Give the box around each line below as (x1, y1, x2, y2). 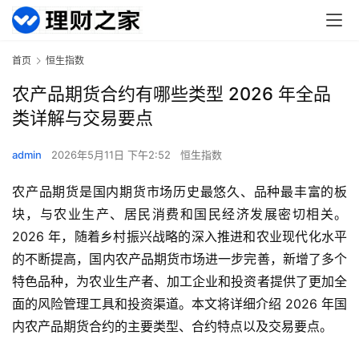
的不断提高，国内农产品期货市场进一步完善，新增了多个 (12, 251, 347, 268)
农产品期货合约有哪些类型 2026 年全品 (12, 83, 331, 105)
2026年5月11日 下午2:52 (51, 148, 174, 162)
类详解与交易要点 (12, 107, 153, 129)
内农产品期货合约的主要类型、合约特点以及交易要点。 (12, 318, 333, 335)
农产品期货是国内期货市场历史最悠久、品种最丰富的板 (12, 184, 347, 200)
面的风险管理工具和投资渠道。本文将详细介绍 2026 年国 (12, 296, 347, 313)
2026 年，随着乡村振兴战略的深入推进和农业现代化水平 (12, 228, 347, 245)
